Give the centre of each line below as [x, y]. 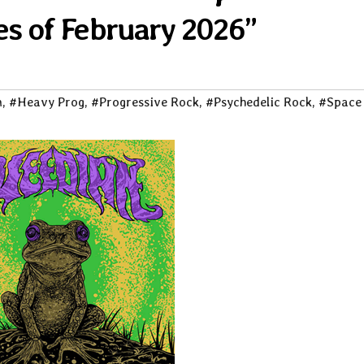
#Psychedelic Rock [259, 102]
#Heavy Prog [47, 102]
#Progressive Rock [145, 102]
